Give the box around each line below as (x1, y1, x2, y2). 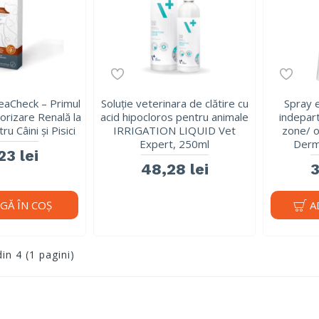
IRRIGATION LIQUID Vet (113, 123, 236, 138)
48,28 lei (140, 160, 209, 179)
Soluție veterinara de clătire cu (100, 96, 249, 111)
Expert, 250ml (140, 137, 210, 152)
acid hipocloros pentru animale (100, 110, 249, 125)
